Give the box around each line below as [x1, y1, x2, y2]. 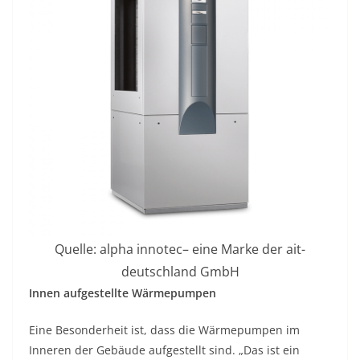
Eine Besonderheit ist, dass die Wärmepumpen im [29, 321, 300, 337]
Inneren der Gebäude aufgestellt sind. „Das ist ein [29, 342, 300, 358]
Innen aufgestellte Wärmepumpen [29, 284, 216, 301]
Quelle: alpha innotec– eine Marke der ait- [55, 239, 305, 258]
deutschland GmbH [121, 262, 239, 280]
